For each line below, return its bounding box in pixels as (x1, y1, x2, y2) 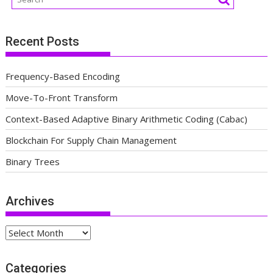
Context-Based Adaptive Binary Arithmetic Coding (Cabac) (5, 113, 248, 126)
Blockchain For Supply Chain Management (5, 134, 177, 147)
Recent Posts (5, 34, 80, 49)
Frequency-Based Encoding (5, 70, 121, 83)
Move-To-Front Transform (5, 91, 118, 104)
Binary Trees (5, 155, 60, 168)
